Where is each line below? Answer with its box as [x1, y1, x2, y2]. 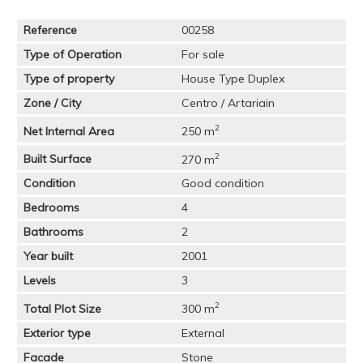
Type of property [23, 71, 115, 87]
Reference [23, 23, 78, 38]
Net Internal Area [23, 123, 115, 139]
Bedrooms [23, 200, 80, 216]
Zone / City [23, 96, 82, 111]
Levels [23, 273, 57, 288]
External [181, 325, 224, 340]
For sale [181, 47, 224, 62]
